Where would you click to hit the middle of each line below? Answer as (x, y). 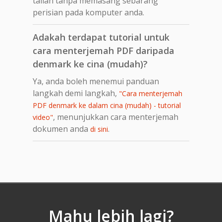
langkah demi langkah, (76, 93)
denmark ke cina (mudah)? (90, 64)
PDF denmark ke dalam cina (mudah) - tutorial (107, 105)
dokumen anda (61, 129)
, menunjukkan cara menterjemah (116, 117)
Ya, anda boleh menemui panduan (96, 81)
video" (43, 117)
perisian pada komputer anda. (88, 12)
